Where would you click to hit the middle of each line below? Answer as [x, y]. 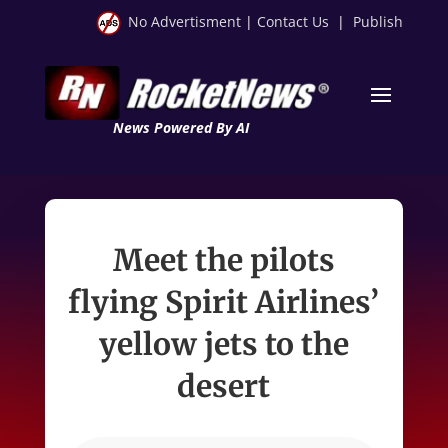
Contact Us [293, 21]
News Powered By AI [180, 127]
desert [224, 385]
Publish [378, 21]
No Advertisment [185, 21]
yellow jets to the [223, 343]
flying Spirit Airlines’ [224, 301]
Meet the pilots [223, 259]
